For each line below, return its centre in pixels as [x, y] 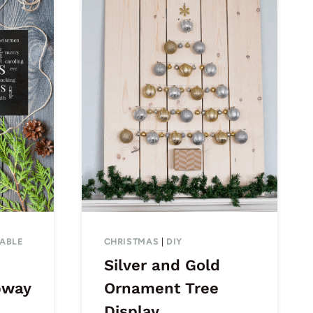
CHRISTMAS [131, 241]
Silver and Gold [162, 265]
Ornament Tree [161, 288]
